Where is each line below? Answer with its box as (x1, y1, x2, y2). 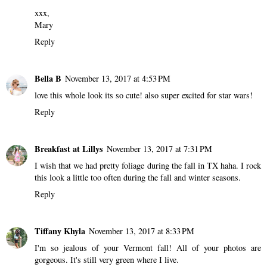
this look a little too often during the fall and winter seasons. (35, 172, 241, 183)
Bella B (35, 72, 61, 85)
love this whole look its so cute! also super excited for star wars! (35, 89, 253, 101)
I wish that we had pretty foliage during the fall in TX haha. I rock (35, 160, 261, 171)
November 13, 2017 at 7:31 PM (107, 143, 212, 154)
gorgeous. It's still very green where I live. (35, 253, 179, 265)
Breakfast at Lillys (35, 142, 103, 155)
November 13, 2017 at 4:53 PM (65, 73, 170, 85)
